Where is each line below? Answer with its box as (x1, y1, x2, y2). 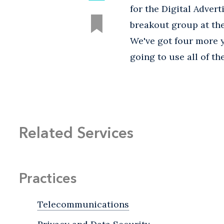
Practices (19, 169, 76, 187)
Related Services (19, 123, 133, 142)
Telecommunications (37, 198, 129, 210)
